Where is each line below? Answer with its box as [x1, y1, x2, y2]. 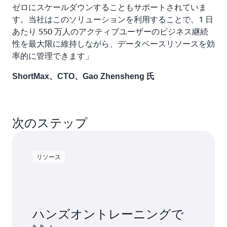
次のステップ [12, 116, 88, 130]
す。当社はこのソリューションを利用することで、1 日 [12, 14, 213, 25]
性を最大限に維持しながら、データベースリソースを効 [12, 39, 215, 49]
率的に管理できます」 [12, 51, 93, 61]
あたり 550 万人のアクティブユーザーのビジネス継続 [12, 26, 208, 37]
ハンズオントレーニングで [32, 207, 184, 221]
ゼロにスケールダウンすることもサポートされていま [12, 2, 207, 13]
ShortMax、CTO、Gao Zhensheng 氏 [12, 72, 155, 81]
